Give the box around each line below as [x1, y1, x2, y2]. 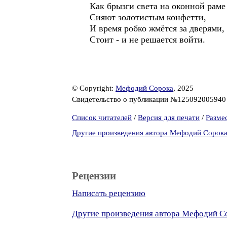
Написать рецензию [72, 188, 145, 198]
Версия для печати [138, 113, 200, 122]
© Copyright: [72, 84, 116, 92]
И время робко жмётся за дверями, [90, 23, 224, 33]
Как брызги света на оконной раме [90, 1, 225, 11]
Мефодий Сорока [116, 84, 173, 92]
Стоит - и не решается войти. [90, 34, 205, 45]
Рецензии [72, 170, 116, 182]
